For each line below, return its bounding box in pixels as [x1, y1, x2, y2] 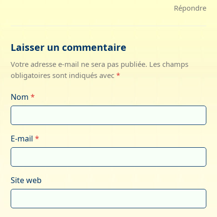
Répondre [173, 3, 206, 13]
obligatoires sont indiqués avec [11, 70, 117, 80]
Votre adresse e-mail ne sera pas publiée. [11, 59, 148, 69]
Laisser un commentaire [11, 40, 127, 54]
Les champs [149, 59, 189, 69]
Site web [11, 174, 42, 186]
